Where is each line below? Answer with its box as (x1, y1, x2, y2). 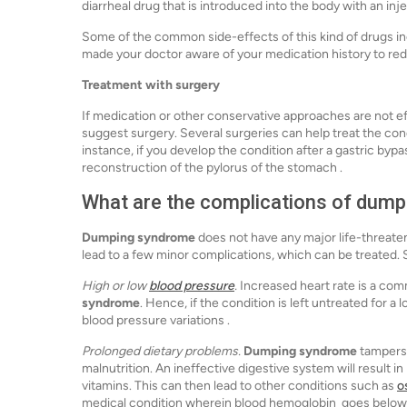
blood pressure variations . (82, 312, 230, 328)
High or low (82, 277, 149, 293)
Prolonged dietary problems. (82, 342, 243, 359)
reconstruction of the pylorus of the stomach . (82, 159, 342, 175)
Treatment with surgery (82, 76, 220, 93)
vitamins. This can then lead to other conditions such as (82, 377, 397, 393)
